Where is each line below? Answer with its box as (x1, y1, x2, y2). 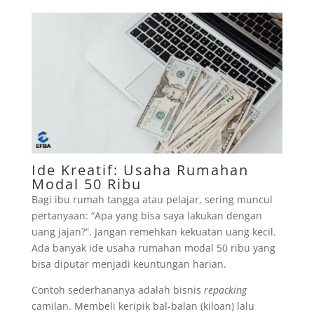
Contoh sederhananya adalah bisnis (31, 283, 204, 296)
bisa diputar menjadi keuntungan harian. (31, 257, 226, 271)
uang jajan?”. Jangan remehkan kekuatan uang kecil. (31, 225, 276, 238)
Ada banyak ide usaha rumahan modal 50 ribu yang (31, 241, 275, 254)
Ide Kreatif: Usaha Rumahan (31, 161, 249, 179)
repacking (203, 283, 247, 296)
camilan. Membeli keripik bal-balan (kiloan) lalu (31, 299, 254, 313)
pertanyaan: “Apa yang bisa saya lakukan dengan (31, 209, 262, 222)
